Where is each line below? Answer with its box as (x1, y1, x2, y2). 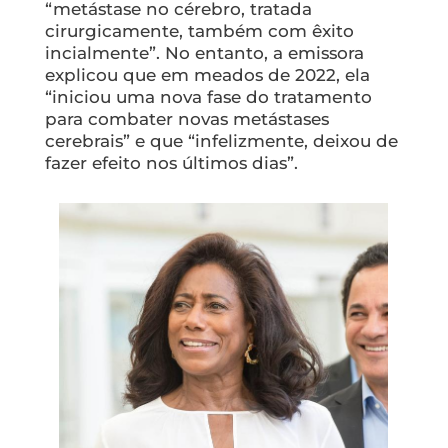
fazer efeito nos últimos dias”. (44, 152, 298, 173)
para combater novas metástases (44, 108, 329, 129)
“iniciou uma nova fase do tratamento (44, 86, 372, 107)
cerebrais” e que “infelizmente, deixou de (44, 130, 398, 151)
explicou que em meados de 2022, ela (44, 64, 370, 85)
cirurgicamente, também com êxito (44, 20, 354, 41)
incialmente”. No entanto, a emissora (44, 42, 364, 63)
